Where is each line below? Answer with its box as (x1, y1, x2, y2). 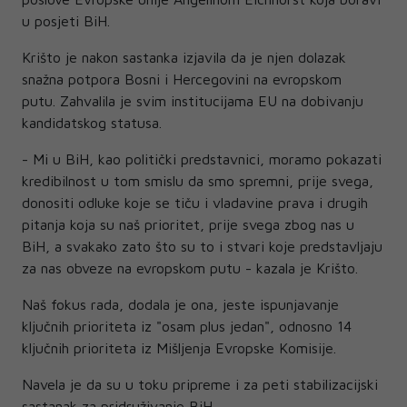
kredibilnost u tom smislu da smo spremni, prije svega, (22, 173, 373, 190)
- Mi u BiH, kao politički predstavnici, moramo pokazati (22, 151, 382, 168)
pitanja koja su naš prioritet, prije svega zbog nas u (22, 216, 354, 233)
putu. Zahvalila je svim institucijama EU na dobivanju (22, 93, 363, 110)
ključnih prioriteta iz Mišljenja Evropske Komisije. (22, 340, 341, 357)
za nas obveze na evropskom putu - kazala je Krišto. (22, 260, 358, 277)
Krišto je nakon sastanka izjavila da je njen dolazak (22, 49, 346, 66)
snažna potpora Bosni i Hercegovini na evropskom (22, 71, 342, 88)
